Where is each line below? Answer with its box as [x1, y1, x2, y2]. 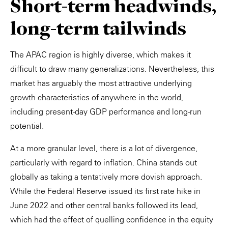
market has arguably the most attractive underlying [10, 77, 192, 88]
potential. [10, 120, 44, 131]
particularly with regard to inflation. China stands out [10, 157, 197, 167]
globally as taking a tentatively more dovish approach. [10, 171, 202, 182]
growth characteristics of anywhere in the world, [10, 92, 183, 102]
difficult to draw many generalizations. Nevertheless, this [10, 63, 214, 74]
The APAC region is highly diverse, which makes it [10, 49, 191, 60]
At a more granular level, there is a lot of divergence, [10, 142, 197, 153]
